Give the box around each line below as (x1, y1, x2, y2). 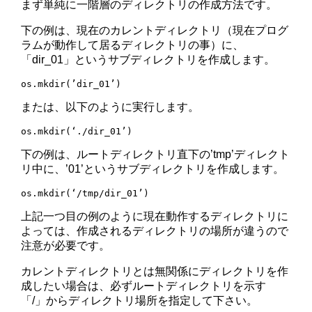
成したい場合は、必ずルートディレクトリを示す (21, 280, 267, 292)
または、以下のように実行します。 (21, 101, 200, 114)
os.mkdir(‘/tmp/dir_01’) (21, 188, 150, 199)
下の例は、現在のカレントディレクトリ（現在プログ (21, 24, 289, 37)
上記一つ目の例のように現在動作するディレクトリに (21, 210, 289, 223)
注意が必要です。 (21, 240, 111, 252)
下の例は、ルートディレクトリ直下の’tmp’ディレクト (21, 148, 290, 161)
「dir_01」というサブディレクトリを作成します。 (21, 54, 276, 66)
